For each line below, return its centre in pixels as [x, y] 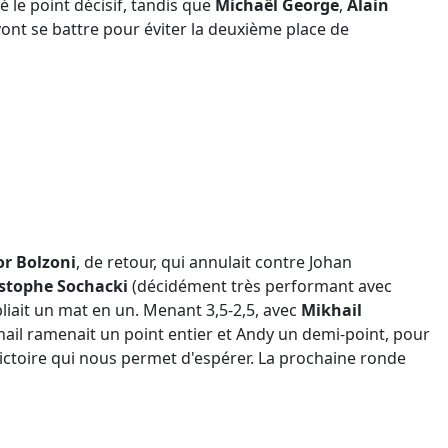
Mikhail [331, 310]
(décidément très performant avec [260, 286]
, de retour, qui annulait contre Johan [214, 262]
